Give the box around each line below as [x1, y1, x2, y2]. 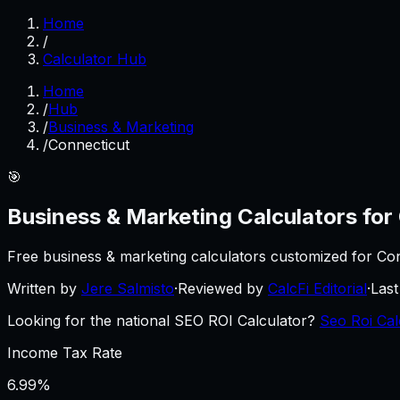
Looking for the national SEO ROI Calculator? [7, 311, 315, 329]
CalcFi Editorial [268, 279, 367, 297]
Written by [7, 279, 77, 297]
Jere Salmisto [81, 279, 174, 297]
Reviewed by [178, 279, 263, 297]
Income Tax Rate [7, 343, 122, 362]
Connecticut [48, 136, 129, 154]
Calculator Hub [43, 50, 146, 68]
